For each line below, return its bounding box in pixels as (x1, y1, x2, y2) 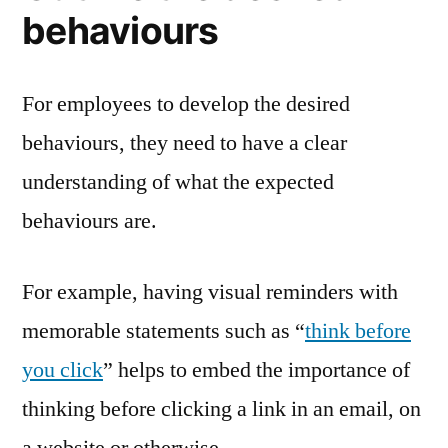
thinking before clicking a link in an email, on (22, 394, 421, 423)
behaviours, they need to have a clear (22, 128, 347, 157)
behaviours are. (22, 206, 157, 235)
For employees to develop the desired (22, 89, 350, 118)
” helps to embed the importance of (103, 355, 410, 384)
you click (22, 355, 103, 384)
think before (305, 316, 411, 345)
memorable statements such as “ (22, 316, 305, 345)
